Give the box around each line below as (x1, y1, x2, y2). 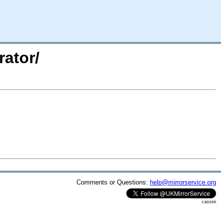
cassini (202, 199, 216, 204)
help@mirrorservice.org (150, 178, 216, 186)
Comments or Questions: (76, 178, 150, 186)
